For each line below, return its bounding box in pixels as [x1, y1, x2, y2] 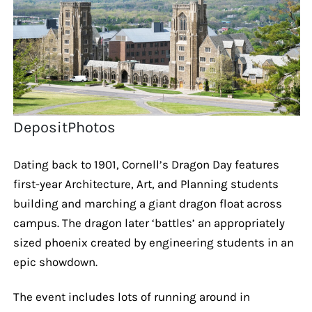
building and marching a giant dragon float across [13, 196, 282, 210]
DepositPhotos [13, 118, 116, 136]
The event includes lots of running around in [13, 289, 250, 304]
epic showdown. [13, 254, 97, 269]
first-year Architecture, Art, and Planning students [13, 176, 279, 191]
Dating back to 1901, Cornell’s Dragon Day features [13, 157, 279, 171]
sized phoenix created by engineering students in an [13, 235, 294, 249]
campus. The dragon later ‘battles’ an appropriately [13, 215, 285, 230]
